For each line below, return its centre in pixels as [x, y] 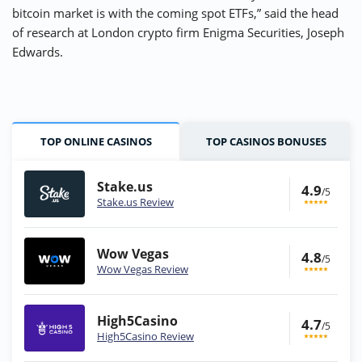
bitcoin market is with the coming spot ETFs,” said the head [175, 13]
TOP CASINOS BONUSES [266, 142]
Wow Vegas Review [143, 269]
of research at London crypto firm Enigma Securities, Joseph [178, 33]
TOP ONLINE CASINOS [96, 142]
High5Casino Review [145, 337]
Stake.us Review [135, 202]
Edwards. [38, 52]
